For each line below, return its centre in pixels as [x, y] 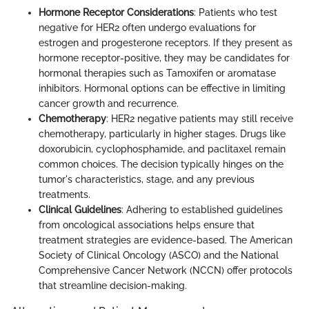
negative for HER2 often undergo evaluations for [147, 28]
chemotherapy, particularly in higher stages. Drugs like [162, 134]
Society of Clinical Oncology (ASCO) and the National [159, 256]
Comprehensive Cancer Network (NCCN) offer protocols [166, 271]
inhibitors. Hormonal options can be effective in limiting [162, 89]
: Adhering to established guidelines [202, 210]
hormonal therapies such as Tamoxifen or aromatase [157, 73]
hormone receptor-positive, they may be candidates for [164, 58]
